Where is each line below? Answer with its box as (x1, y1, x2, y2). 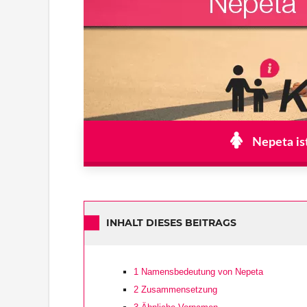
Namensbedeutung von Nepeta (138, 266, 263, 277)
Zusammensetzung (138, 284, 217, 295)
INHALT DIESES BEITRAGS (106, 217, 236, 230)
